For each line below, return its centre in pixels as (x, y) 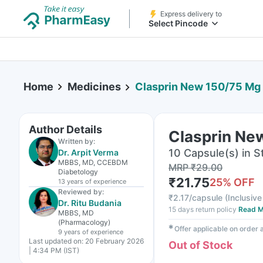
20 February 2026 (114, 241)
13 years (71, 181)
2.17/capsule (198, 198)
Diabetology (78, 172)
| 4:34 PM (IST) (54, 250)
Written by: (77, 141)
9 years (69, 232)
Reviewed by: (81, 192)
